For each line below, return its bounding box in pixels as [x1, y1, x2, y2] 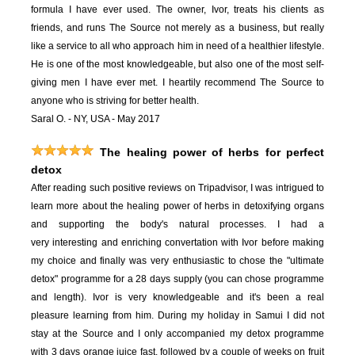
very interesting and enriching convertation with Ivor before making [31, 237, 324, 249]
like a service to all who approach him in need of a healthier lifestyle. [31, 40, 324, 52]
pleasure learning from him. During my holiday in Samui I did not [31, 310, 324, 322]
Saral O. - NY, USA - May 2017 [31, 113, 163, 125]
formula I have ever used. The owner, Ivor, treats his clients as [31, 4, 324, 16]
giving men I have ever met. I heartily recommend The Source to [31, 77, 324, 89]
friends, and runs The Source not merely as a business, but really [31, 22, 324, 34]
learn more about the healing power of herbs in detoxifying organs [31, 200, 324, 212]
